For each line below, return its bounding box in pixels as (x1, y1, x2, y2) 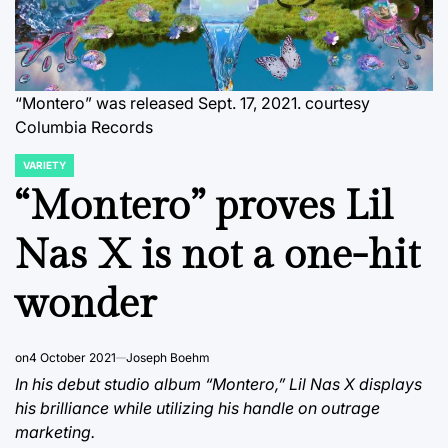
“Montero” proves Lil (15, 182, 393, 231)
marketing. (15, 422, 95, 442)
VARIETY (23, 159, 66, 171)
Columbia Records (15, 117, 153, 137)
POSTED (14, 165, 55, 177)
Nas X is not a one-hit (15, 231, 420, 280)
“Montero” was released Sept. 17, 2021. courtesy (15, 93, 370, 113)
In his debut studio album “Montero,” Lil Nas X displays (15, 374, 422, 394)
